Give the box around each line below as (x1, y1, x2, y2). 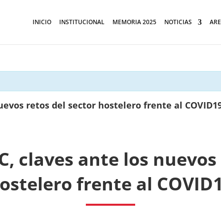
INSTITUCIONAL (59, 18, 105, 26)
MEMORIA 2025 (112, 18, 156, 26)
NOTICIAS (164, 18, 192, 26)
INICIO (33, 18, 51, 26)
